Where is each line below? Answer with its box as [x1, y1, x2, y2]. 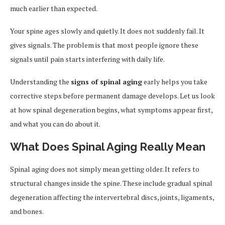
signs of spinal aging [71, 77, 142, 86]
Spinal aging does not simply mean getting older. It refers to [10, 164, 199, 174]
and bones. [10, 206, 44, 216]
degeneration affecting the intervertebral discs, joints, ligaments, [10, 192, 214, 202]
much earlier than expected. [10, 4, 97, 13]
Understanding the [10, 77, 71, 86]
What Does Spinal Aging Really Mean [10, 140, 205, 153]
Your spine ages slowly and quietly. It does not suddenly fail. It [10, 26, 204, 36]
